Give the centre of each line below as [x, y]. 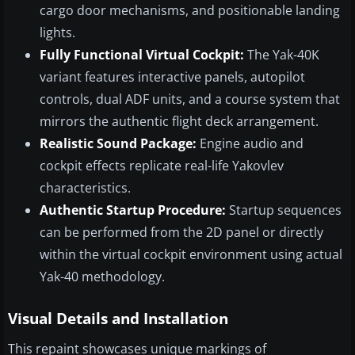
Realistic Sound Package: [118, 143]
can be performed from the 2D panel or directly [181, 232]
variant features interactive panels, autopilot [172, 76]
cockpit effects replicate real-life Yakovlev [162, 165]
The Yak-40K [282, 54]
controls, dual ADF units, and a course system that [190, 99]
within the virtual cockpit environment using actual [191, 254]
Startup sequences [284, 210]
